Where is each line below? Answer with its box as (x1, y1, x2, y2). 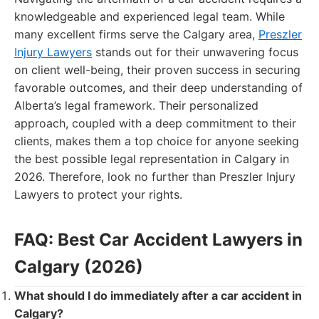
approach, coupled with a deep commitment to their (14, 116, 296, 130)
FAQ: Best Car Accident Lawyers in (14, 229, 303, 250)
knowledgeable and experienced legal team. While (14, 9, 285, 23)
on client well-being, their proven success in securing (14, 63, 300, 77)
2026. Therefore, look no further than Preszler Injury (14, 169, 296, 184)
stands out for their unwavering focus (92, 45, 298, 59)
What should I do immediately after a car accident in (14, 288, 302, 303)
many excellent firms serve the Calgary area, (14, 27, 258, 41)
